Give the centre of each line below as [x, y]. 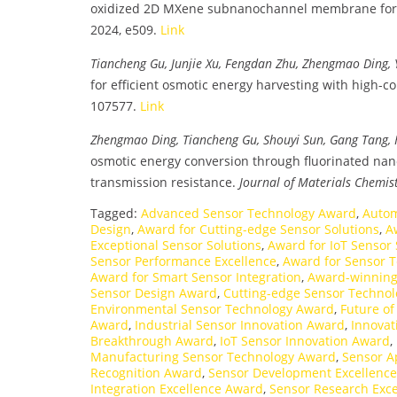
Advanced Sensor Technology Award [249, 213]
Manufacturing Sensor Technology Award [213, 356]
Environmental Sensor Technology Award [212, 308]
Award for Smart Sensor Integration [196, 276]
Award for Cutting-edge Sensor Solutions [258, 229]
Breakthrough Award [152, 340]
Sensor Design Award [154, 292]
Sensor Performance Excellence [183, 261]
